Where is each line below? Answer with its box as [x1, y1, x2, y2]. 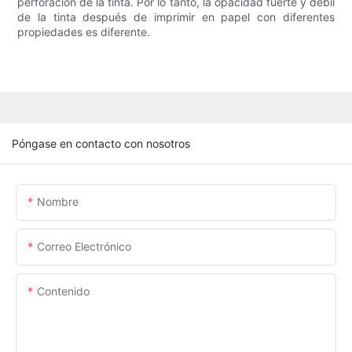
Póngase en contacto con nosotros [12, 136, 190, 150]
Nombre [37, 194, 79, 208]
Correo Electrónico [37, 239, 131, 253]
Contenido [37, 284, 90, 298]
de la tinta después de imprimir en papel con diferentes [17, 10, 335, 24]
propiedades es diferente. [17, 25, 151, 39]
